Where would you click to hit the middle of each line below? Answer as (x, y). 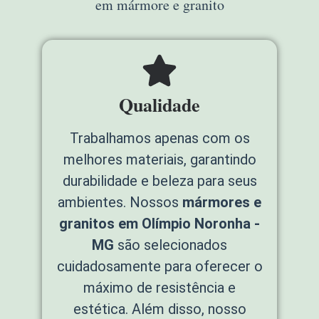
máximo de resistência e (159, 288)
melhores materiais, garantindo (159, 160)
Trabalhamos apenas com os (159, 138)
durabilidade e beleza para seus (159, 181)
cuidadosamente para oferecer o (159, 267)
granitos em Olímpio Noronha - (159, 224)
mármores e (222, 203)
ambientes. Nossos (120, 203)
